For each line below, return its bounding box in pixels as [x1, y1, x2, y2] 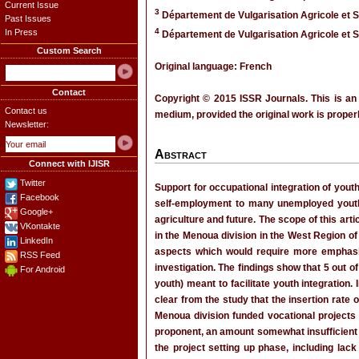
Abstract [155, 147, 207, 161]
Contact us [5, 106, 47, 115]
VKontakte [20, 221, 60, 231]
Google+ [20, 207, 53, 216]
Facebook [20, 192, 59, 202]
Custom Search [36, 46, 102, 55]
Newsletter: [5, 119, 49, 129]
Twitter [20, 178, 46, 188]
